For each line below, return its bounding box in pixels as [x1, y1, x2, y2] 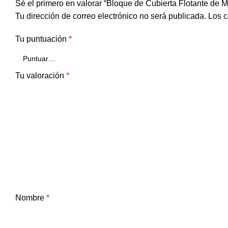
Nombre [15, 193, 46, 203]
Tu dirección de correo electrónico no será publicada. [15, 12, 206, 21]
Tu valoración [15, 71, 66, 80]
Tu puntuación [15, 35, 69, 44]
